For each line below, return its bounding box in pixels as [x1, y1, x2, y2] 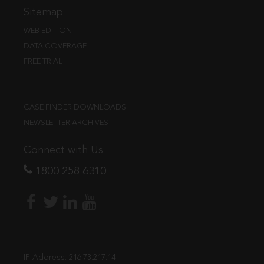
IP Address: [24, 253, 69, 262]
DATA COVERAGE [24, 42, 87, 50]
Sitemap [24, 6, 63, 18]
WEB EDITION [24, 27, 72, 35]
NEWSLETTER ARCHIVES [24, 118, 108, 127]
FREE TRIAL [24, 57, 62, 65]
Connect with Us [24, 144, 103, 156]
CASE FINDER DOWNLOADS [24, 103, 126, 111]
